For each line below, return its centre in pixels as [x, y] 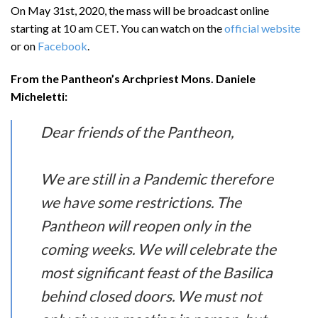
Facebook [62, 46]
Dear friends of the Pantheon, [137, 131]
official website [262, 28]
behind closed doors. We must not [151, 295]
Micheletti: [39, 96]
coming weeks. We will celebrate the [158, 248]
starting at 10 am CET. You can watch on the [117, 28]
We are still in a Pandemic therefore [157, 178]
